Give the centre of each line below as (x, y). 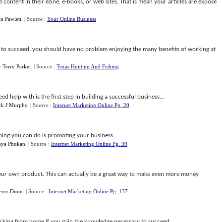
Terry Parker (17, 66)
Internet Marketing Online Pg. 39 (89, 144)
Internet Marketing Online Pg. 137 (88, 191)
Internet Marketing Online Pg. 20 (91, 105)
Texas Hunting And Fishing (88, 66)
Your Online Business (72, 19)
